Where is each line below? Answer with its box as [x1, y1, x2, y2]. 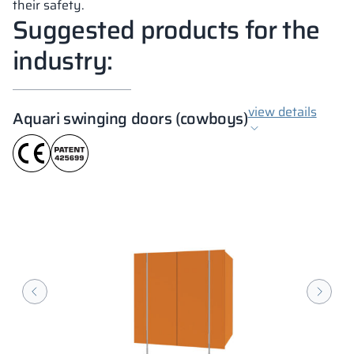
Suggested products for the [13, 10, 320, 50]
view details [247, 102, 317, 122]
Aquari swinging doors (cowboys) [13, 106, 248, 131]
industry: [13, 41, 113, 81]
